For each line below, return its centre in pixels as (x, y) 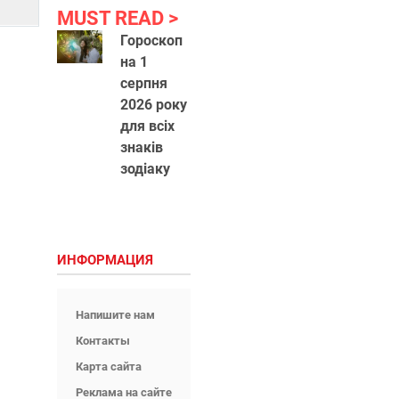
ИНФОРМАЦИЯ (105, 260)
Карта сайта (108, 366)
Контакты (102, 341)
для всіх (147, 126)
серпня (143, 83)
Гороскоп (151, 41)
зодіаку (145, 169)
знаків (141, 147)
